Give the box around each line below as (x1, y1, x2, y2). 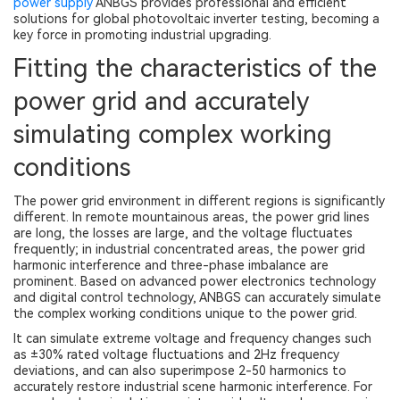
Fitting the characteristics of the (13, 54, 377, 83)
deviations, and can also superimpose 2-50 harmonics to (13, 363, 346, 378)
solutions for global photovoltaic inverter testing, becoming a (13, 12, 379, 26)
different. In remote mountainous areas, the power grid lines (13, 210, 370, 224)
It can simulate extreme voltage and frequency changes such (13, 331, 371, 346)
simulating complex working (13, 120, 332, 149)
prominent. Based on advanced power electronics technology (13, 274, 376, 288)
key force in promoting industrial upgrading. (13, 28, 271, 42)
